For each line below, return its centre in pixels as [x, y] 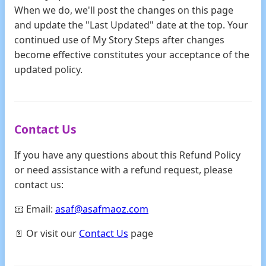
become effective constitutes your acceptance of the [132, 55]
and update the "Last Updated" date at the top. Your [131, 25]
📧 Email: [35, 209]
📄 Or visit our [47, 233]
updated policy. [48, 69]
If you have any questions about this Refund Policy [127, 155]
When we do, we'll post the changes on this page [124, 10]
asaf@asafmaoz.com [102, 209]
